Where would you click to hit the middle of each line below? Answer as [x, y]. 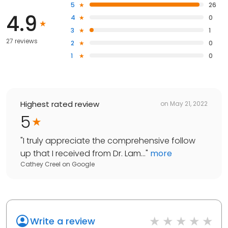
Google [83, 164]
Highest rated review [60, 104]
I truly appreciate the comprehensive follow [109, 140]
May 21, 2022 [189, 104]
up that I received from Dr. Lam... [83, 153]
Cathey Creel [40, 164]
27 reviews [22, 41]
